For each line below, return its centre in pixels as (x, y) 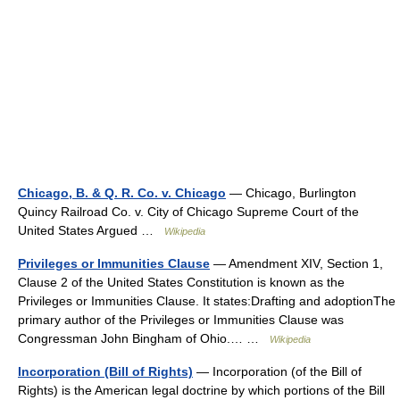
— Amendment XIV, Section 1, (296, 263)
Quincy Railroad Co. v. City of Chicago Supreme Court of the (188, 212)
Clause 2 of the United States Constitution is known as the (181, 282)
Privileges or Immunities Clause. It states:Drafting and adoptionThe (207, 301)
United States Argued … (91, 230)
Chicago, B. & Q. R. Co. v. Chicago (122, 193)
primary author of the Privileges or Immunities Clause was (181, 320)
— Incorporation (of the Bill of (277, 371)
